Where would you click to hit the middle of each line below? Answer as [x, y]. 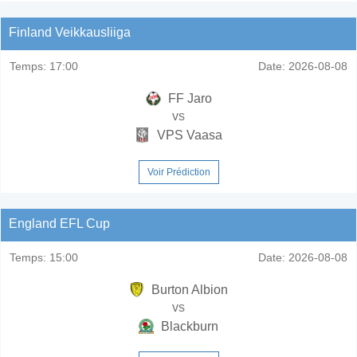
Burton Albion [188, 289]
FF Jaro [188, 98]
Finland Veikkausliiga [70, 32]
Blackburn [188, 326]
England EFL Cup [59, 223]
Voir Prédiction [178, 172]
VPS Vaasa [188, 135]
